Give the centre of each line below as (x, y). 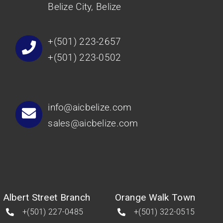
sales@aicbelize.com (93, 123)
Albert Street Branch (47, 198)
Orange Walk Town (155, 198)
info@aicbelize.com (90, 108)
